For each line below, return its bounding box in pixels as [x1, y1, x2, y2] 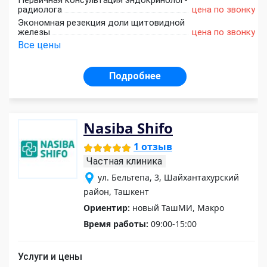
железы [18, 27, 50, 38]
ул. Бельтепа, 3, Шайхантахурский [98, 172, 239, 184]
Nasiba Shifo [83, 118, 173, 138]
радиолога [18, 4, 62, 15]
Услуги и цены [18, 251, 82, 263]
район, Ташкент [83, 186, 149, 198]
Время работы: [83, 218, 148, 230]
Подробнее [109, 70, 161, 82]
